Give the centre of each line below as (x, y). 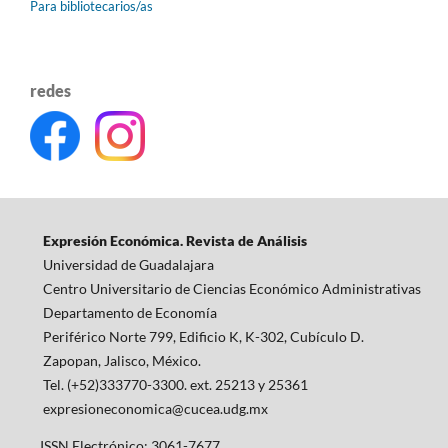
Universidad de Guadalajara (128, 265)
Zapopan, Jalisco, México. (121, 361)
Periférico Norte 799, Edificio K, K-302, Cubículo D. (203, 337)
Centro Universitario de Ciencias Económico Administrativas (231, 289)
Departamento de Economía (129, 313)
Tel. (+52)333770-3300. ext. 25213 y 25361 (175, 385)
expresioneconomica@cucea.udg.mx (155, 409)
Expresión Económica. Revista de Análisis (174, 241)
